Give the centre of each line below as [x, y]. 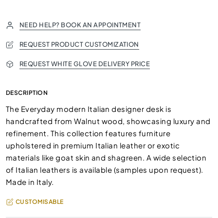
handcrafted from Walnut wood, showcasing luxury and [108, 121]
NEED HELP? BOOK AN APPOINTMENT [80, 25]
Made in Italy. [30, 182]
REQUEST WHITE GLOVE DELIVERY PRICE [85, 64]
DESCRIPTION [27, 93]
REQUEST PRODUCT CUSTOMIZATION [79, 44]
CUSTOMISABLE [40, 202]
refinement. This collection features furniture [88, 133]
